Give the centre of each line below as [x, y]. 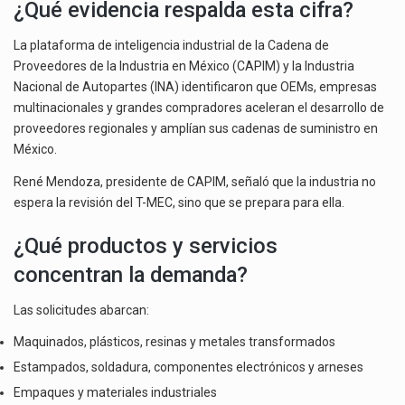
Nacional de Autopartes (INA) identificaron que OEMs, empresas [195, 87]
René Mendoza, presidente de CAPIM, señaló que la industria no [195, 181]
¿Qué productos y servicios [146, 245]
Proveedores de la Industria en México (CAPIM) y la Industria [184, 66]
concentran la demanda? [131, 274]
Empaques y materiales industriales [115, 393]
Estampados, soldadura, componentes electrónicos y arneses [188, 367]
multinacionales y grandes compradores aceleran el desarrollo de [199, 108]
